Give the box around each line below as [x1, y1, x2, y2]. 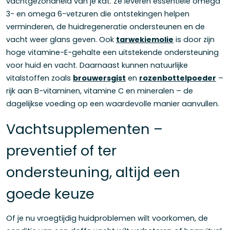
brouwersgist [73, 73, 126, 84]
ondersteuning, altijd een [6, 162, 180, 183]
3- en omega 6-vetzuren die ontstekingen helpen [6, 9, 189, 20]
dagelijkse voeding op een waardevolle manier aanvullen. [6, 99, 219, 109]
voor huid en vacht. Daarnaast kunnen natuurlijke [6, 60, 188, 71]
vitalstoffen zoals [6, 73, 73, 84]
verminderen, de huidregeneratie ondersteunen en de [6, 22, 205, 32]
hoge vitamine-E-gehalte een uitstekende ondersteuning [6, 47, 219, 58]
